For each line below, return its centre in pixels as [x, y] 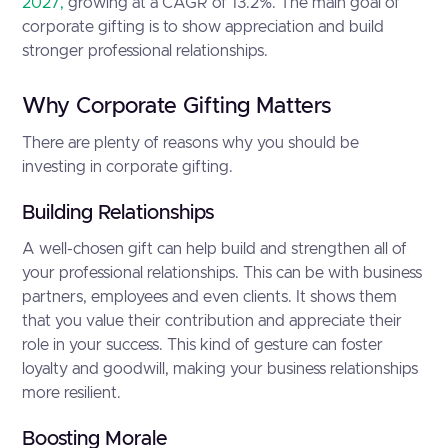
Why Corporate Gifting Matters [177, 107]
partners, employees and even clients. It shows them [210, 297]
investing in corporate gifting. [128, 167]
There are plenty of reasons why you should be [191, 143]
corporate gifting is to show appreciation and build [203, 27]
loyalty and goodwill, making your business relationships [220, 369]
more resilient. [72, 393]
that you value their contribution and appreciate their [212, 321]
